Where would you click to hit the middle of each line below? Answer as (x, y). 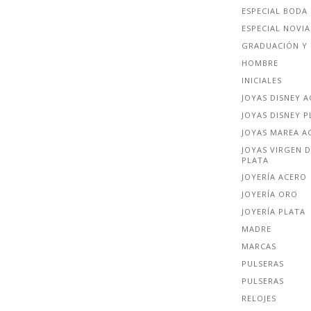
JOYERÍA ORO (270, 194)
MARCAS (259, 246)
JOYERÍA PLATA (274, 212)
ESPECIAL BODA (275, 11)
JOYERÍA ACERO (274, 177)
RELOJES (259, 298)
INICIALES (262, 81)
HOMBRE (260, 63)
